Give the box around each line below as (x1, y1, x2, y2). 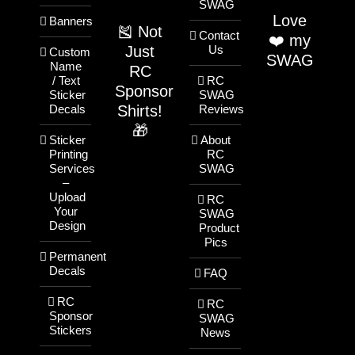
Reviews (199, 102, 244, 116)
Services (49, 162, 95, 175)
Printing (49, 147, 88, 161)
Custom (49, 45, 90, 59)
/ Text (52, 74, 80, 87)
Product (199, 221, 239, 235)
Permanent (49, 250, 106, 263)
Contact (199, 29, 239, 42)
